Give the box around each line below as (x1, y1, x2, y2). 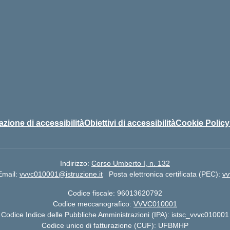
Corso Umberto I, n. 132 (91, 159, 170, 167)
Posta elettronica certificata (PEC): (109, 170, 222, 178)
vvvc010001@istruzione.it (20, 170, 103, 178)
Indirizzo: (60, 159, 91, 167)
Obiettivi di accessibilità (84, 119, 176, 127)
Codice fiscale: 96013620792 (68, 189, 162, 197)
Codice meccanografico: (53, 200, 133, 208)
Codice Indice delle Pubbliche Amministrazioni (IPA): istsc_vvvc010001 (1, 210, 229, 219)
